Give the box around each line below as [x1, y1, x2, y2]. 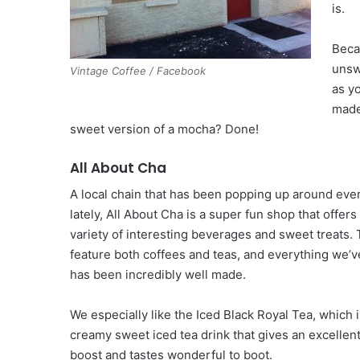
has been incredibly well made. [70, 267, 246, 283]
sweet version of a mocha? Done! [70, 121, 259, 137]
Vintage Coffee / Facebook [70, 63, 206, 77]
